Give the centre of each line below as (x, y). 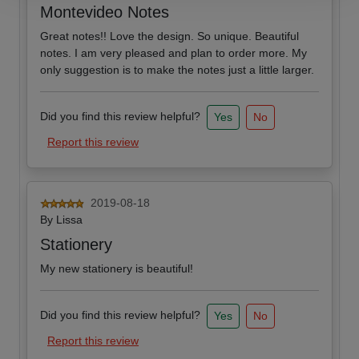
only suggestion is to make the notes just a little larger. (177, 70)
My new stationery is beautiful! (117, 269)
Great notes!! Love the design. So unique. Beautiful (169, 36)
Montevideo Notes (105, 12)
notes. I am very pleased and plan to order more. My (173, 53)
